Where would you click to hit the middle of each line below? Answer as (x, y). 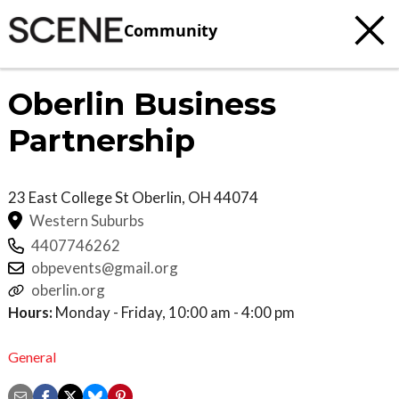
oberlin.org (68, 290)
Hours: (30, 313)
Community (171, 30)
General (32, 356)
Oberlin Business (142, 104)
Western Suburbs (87, 220)
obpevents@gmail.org (105, 268)
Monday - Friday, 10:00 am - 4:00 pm (174, 313)
